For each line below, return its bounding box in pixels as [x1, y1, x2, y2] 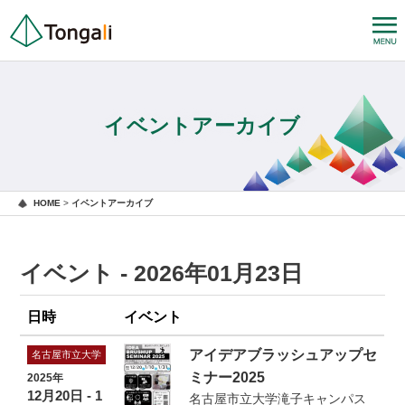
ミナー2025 [189, 369, 266, 386]
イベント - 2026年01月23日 [20, 260, 304, 287]
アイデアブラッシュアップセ [189, 346, 378, 363]
